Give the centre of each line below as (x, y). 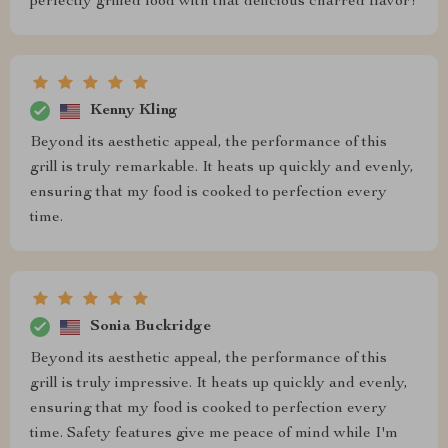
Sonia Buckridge (150, 326)
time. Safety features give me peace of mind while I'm (214, 434)
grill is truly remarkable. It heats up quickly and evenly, (222, 168)
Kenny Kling (134, 110)
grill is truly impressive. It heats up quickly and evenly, (219, 384)
